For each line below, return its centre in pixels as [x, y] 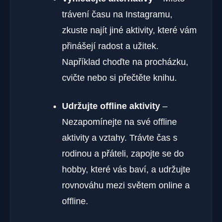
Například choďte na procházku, [125, 62]
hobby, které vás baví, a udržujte [126, 170]
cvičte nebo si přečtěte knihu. [119, 78]
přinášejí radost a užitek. [110, 46]
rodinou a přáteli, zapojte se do [123, 154]
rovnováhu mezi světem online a [126, 186]
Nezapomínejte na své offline [119, 122]
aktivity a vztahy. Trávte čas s [120, 138]
